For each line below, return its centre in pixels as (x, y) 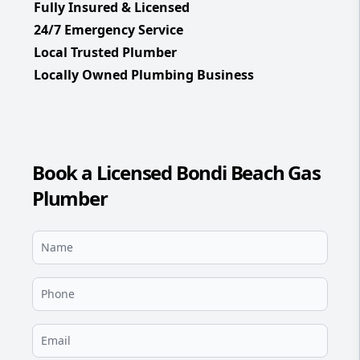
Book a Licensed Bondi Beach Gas (176, 173)
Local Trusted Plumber (105, 53)
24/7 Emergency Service (108, 30)
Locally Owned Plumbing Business (144, 75)
